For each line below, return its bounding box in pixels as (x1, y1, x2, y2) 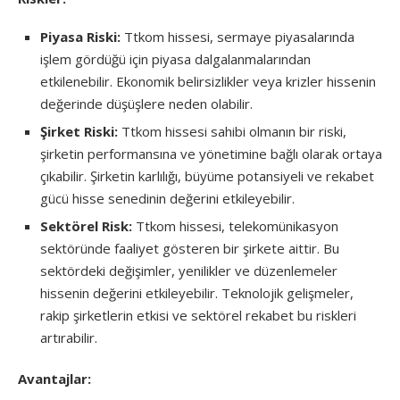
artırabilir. (40, 328, 97, 346)
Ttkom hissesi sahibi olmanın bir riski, (118, 121, 346, 140)
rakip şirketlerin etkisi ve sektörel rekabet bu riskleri (40, 305, 356, 324)
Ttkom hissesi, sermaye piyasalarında (121, 27, 354, 46)
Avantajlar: (18, 369, 91, 387)
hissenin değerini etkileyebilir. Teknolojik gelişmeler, (40, 283, 354, 302)
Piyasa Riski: (40, 27, 121, 46)
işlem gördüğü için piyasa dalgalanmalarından (40, 49, 311, 68)
